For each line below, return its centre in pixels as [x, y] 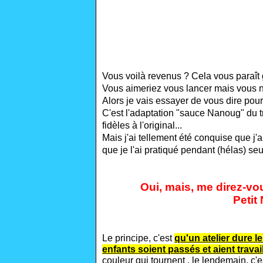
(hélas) [233, 150]
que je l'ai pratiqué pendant [160, 150]
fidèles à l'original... [142, 125]
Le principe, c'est [138, 238]
